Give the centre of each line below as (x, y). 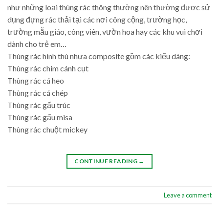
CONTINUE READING (107, 161)
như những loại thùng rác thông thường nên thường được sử (109, 7)
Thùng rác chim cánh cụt (48, 68)
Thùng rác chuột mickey (47, 129)
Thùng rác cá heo (36, 80)
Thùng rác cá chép (38, 92)
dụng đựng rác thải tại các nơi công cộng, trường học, (97, 19)
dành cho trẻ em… (37, 44)
